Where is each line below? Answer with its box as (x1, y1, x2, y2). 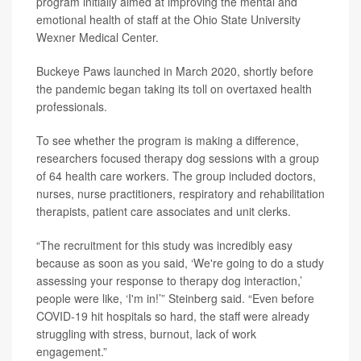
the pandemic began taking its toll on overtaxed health (36, 80, 312, 97)
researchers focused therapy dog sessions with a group (36, 149, 319, 166)
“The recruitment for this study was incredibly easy (36, 236, 293, 253)
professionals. (36, 98, 107, 114)
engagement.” (36, 342, 107, 359)
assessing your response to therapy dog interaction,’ (36, 272, 302, 288)
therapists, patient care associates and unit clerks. (36, 202, 291, 219)
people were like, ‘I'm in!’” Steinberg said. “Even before (36, 289, 314, 306)
